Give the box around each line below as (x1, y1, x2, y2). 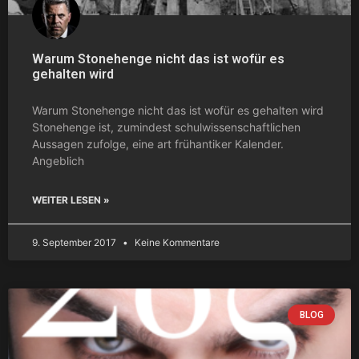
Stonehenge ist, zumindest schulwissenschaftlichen (32, 119, 301, 134)
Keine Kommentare (132, 236, 220, 248)
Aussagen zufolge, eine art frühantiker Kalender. (32, 136, 284, 151)
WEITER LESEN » (32, 193, 110, 206)
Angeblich (32, 153, 84, 167)
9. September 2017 (32, 236, 119, 248)
